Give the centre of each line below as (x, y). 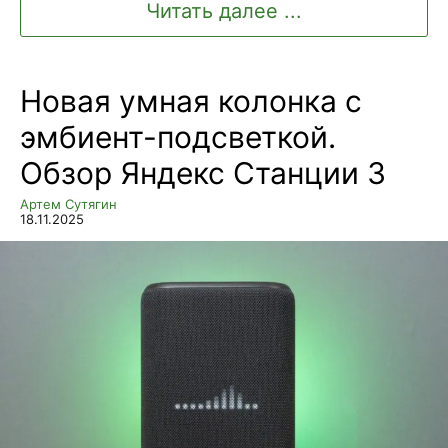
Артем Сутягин (68, 204)
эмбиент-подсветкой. (178, 137)
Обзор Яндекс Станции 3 (203, 173)
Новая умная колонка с (191, 101)
